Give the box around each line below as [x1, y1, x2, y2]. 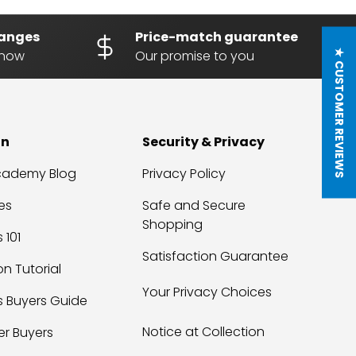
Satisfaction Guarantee [142, 246, 289, 265]
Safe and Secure [142, 195, 246, 215]
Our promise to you [134, 46, 254, 65]
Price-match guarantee [134, 27, 298, 46]
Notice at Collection [142, 322, 265, 341]
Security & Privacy [142, 132, 265, 151]
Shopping [142, 215, 203, 234]
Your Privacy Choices [142, 282, 273, 301]
